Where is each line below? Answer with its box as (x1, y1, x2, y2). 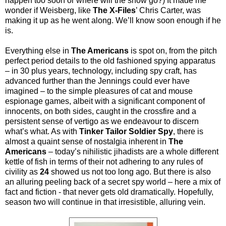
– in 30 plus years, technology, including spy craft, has (5, 66, 197, 75)
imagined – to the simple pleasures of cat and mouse (5, 86, 193, 95)
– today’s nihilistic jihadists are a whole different (46, 147, 218, 156)
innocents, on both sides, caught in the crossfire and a (5, 106, 196, 116)
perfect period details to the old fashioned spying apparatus (5, 56, 215, 65)
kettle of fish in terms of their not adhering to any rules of (5, 157, 203, 166)
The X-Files (93, 6, 136, 15)
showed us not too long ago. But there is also (49, 167, 211, 176)
